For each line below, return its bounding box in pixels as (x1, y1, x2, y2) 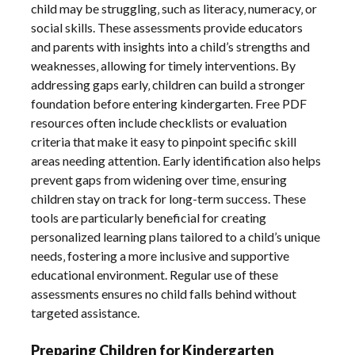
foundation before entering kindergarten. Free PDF (31, 95, 307, 111)
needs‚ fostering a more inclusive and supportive (31, 247, 290, 263)
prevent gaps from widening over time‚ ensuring (31, 171, 288, 187)
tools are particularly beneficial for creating (31, 209, 267, 225)
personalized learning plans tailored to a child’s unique (31, 228, 321, 244)
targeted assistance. (31, 304, 140, 320)
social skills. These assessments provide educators (31, 19, 303, 35)
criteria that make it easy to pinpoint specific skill (31, 133, 297, 149)
